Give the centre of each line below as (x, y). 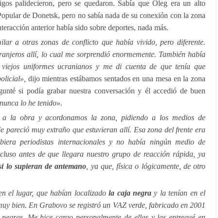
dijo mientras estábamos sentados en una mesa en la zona (117, 79)
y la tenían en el (178, 193)
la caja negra (128, 193)
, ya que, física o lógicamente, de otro (146, 166)
